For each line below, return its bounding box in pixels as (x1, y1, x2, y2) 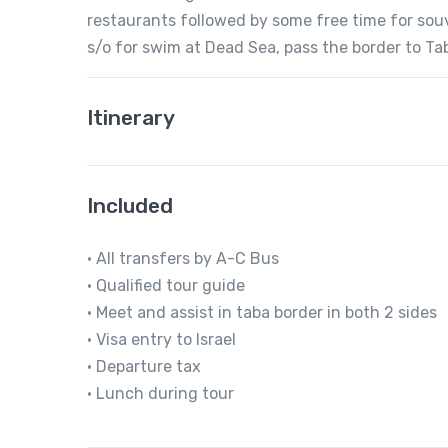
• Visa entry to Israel (87, 330, 236, 349)
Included (87, 193, 173, 218)
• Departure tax (87, 357, 201, 376)
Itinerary (87, 105, 175, 130)
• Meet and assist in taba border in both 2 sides (87, 303, 437, 322)
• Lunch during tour (87, 384, 238, 403)
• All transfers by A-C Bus (87, 249, 279, 268)
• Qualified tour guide (87, 276, 245, 295)
